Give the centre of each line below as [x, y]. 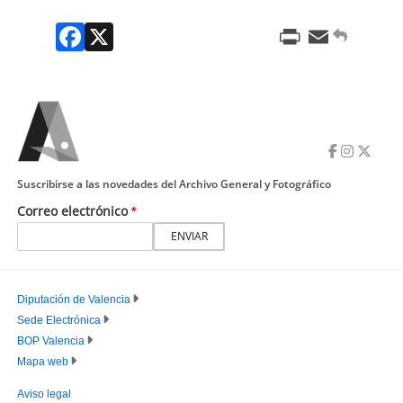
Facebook [117, 36]
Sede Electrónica [59, 321]
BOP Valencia [51, 341]
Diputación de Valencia [74, 300]
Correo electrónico [72, 211]
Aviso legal [44, 394]
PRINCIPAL [88, 368]
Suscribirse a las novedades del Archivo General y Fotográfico [174, 184]
